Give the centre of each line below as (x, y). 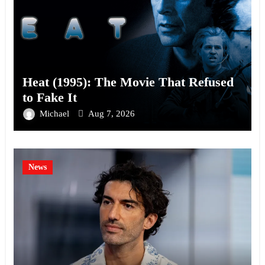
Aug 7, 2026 (111, 113)
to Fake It (49, 97)
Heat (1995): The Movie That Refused (128, 82)
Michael (55, 113)
